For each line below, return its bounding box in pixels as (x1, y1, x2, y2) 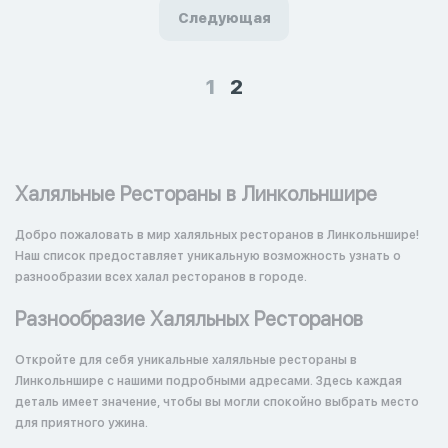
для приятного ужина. (15, 416, 148, 430)
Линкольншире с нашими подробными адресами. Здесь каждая (15, 374, 402, 388)
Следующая (177, 10, 271, 26)
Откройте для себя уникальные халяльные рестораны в (15, 353, 357, 367)
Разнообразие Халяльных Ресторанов (15, 307, 363, 331)
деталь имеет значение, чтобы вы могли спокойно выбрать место (15, 395, 419, 409)
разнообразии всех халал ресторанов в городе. (15, 270, 307, 284)
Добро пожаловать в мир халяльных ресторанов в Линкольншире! (15, 228, 419, 242)
